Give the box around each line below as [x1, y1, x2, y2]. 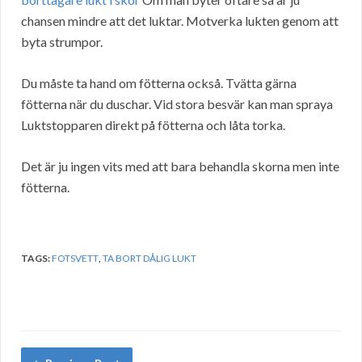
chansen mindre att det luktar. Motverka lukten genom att [21, 13, 339, 29]
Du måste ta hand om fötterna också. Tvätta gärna [21, 75, 297, 91]
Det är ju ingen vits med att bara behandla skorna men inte [21, 158, 339, 175]
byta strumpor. [21, 34, 103, 50]
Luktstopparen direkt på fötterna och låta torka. [21, 117, 285, 133]
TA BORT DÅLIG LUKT [103, 252, 196, 265]
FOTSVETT [52, 252, 99, 265]
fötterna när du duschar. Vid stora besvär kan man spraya [21, 96, 333, 112]
